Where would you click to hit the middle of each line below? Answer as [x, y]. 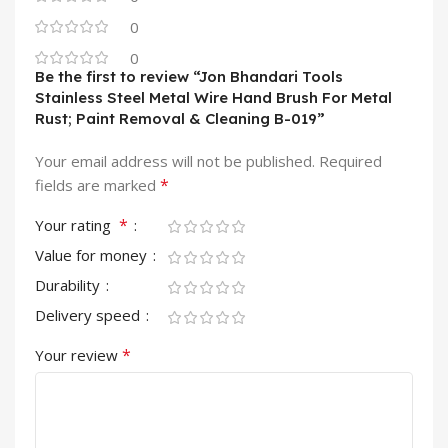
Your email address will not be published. [175, 161]
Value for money [93, 255]
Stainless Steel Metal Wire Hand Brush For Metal [213, 98]
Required [350, 161]
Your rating [77, 225]
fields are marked [97, 185]
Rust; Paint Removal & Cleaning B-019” [180, 119]
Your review [78, 355]
